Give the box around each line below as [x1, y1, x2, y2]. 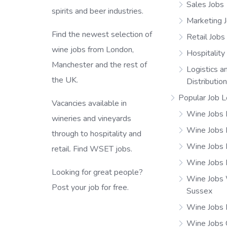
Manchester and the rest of [52, 59, 147, 70]
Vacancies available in [52, 97, 127, 109]
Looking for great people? [52, 166, 143, 178]
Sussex [186, 185, 213, 197]
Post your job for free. [52, 181, 129, 193]
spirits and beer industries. [52, 5, 143, 17]
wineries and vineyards [52, 112, 131, 124]
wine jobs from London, [52, 44, 134, 55]
